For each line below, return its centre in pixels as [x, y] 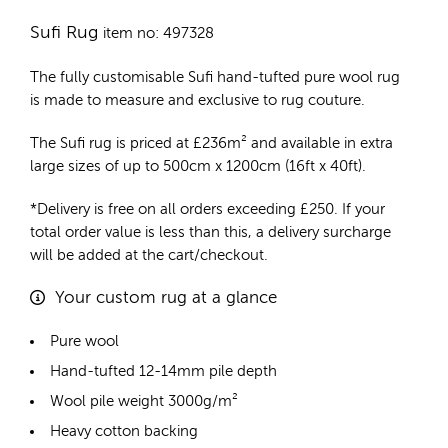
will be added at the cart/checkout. [149, 256]
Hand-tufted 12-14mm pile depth [163, 372]
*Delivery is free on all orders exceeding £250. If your [207, 210]
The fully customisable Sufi [123, 78]
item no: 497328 [158, 34]
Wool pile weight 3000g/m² [144, 402]
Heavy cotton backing [124, 432]
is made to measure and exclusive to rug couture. [197, 101]
